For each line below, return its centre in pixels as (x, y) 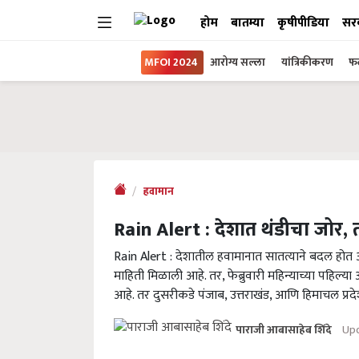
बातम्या (248, 23)
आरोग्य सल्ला (238, 62)
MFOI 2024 (171, 62)
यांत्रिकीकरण (309, 62)
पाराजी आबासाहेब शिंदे (285, 330)
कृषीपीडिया (303, 23)
